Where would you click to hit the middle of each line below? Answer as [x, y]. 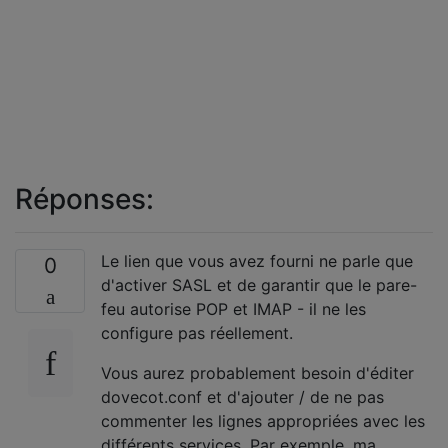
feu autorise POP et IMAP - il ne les [233, 309]
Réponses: [84, 199]
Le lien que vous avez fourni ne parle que [257, 261]
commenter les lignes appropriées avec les [263, 421]
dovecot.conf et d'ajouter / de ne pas [242, 397]
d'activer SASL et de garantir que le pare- [259, 285]
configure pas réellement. [197, 333]
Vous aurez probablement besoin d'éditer [257, 373]
